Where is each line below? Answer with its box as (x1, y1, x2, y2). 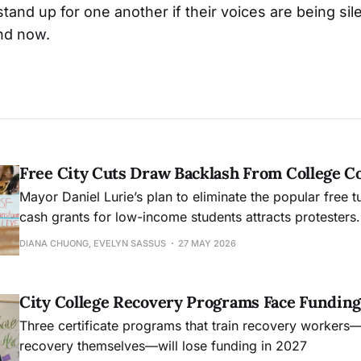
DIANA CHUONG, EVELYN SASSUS (19, 238, 166, 250)
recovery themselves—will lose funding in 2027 (19, 338, 307, 355)
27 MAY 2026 (178, 238, 236, 250)
